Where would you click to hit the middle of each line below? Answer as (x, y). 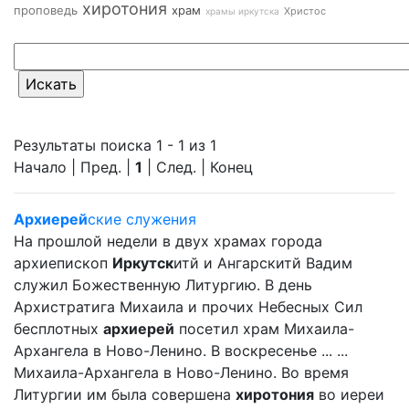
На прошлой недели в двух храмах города (168, 241)
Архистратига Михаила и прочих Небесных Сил (188, 307)
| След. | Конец (198, 167)
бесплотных (58, 329)
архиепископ (63, 263)
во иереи (349, 394)
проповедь (46, 10)
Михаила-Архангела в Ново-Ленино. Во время (181, 372)
